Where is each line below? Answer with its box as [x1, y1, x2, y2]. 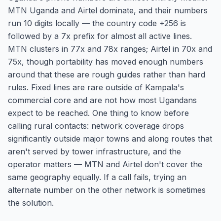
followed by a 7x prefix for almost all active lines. [8, 31, 192, 41]
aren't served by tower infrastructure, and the [8, 147, 181, 156]
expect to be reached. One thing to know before [8, 108, 189, 118]
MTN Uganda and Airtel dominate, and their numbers [8, 5, 208, 15]
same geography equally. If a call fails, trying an [8, 172, 186, 182]
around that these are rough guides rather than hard [8, 70, 205, 79]
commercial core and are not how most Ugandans [8, 95, 197, 105]
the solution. [8, 198, 54, 208]
